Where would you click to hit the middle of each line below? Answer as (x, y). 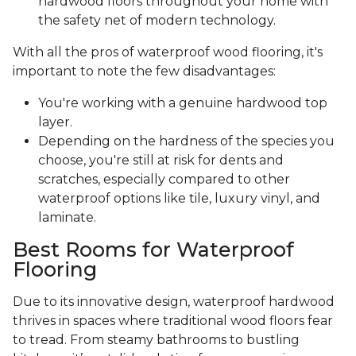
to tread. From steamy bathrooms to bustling (156, 340)
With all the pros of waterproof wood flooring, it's (168, 52)
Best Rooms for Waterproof (153, 250)
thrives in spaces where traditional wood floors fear (173, 321)
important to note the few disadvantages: (146, 72)
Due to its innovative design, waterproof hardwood (174, 302)
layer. (57, 122)
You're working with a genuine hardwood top (183, 103)
